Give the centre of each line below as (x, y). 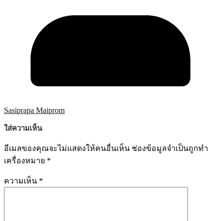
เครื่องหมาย (25, 161)
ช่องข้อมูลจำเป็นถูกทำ (170, 148)
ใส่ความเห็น (23, 129)
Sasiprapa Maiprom (34, 110)
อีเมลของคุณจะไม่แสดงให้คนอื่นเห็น (67, 148)
